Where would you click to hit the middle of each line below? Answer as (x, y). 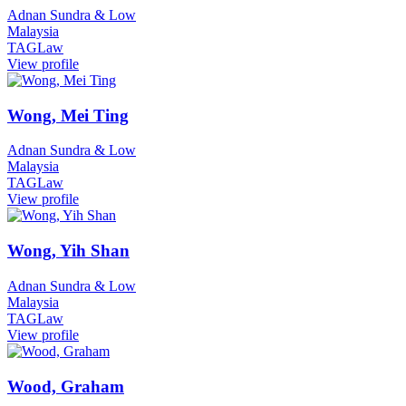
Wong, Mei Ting (68, 115)
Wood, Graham (66, 386)
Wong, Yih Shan (68, 251)
